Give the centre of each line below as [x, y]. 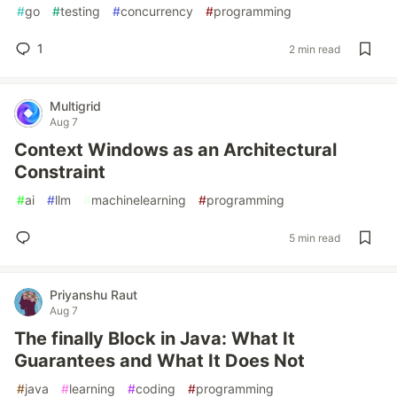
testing [80, 11]
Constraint [60, 172]
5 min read [315, 237]
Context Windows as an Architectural [175, 150]
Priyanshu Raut [93, 295]
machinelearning [139, 200]
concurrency [157, 11]
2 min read [315, 49]
